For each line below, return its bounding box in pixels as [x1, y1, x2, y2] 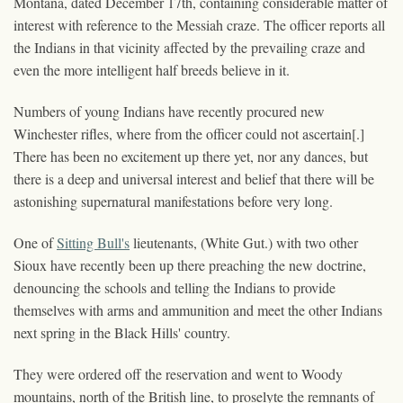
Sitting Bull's [57, 232, 130, 252]
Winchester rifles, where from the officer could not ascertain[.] [13, 123, 364, 143]
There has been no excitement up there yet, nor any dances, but [13, 146, 368, 166]
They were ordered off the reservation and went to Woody [13, 363, 343, 383]
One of [13, 232, 57, 252]
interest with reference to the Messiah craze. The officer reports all [13, 14, 385, 34]
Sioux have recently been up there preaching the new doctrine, [13, 255, 366, 274]
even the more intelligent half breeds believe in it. [13, 59, 290, 79]
